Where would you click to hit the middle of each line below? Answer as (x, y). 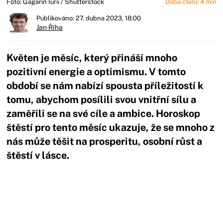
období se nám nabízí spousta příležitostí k (105, 85)
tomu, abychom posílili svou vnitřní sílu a (102, 99)
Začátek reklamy (81, 173)
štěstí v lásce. (39, 155)
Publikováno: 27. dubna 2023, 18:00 (89, 18)
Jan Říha (50, 27)
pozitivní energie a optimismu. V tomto (96, 71)
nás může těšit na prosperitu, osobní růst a (105, 141)
